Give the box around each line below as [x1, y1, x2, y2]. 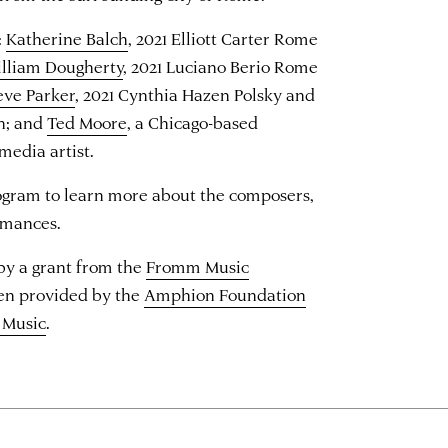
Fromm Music [146, 254, 250, 277]
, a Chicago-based [127, 110, 259, 133]
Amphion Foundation [144, 282, 307, 305]
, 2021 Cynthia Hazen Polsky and [75, 82, 316, 105]
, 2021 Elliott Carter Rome [128, 26, 319, 49]
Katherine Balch [6, 26, 129, 49]
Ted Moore [47, 110, 128, 133]
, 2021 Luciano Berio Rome [123, 54, 319, 77]
